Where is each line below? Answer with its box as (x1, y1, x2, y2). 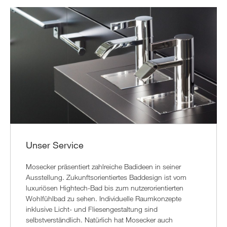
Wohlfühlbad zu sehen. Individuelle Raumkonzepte (26, 194, 181, 203)
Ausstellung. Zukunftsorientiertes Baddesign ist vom (26, 172, 186, 181)
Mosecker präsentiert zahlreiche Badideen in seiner (26, 162, 181, 171)
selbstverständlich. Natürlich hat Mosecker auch (26, 215, 173, 224)
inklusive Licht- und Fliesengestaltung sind (26, 204, 158, 213)
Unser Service (26, 139, 84, 150)
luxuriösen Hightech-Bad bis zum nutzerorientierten (26, 183, 183, 192)
